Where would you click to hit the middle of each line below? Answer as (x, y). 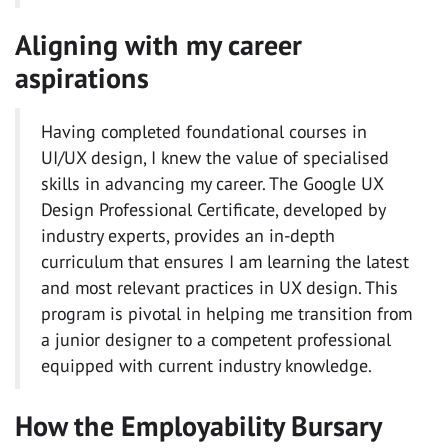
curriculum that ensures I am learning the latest (225, 261)
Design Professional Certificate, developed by (213, 209)
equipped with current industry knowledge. (206, 365)
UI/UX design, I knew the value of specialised (215, 157)
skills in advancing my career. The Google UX (212, 183)
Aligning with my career (158, 44)
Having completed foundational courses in (204, 131)
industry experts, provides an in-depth (188, 235)
